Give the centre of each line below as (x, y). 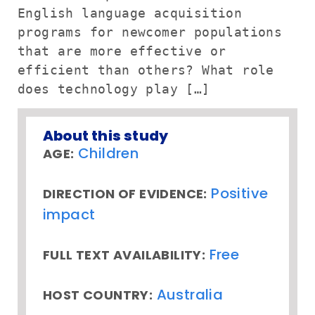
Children (109, 154)
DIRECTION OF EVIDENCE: (125, 194)
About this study (106, 136)
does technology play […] (114, 89)
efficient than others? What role (146, 70)
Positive (240, 194)
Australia (190, 295)
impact (69, 215)
